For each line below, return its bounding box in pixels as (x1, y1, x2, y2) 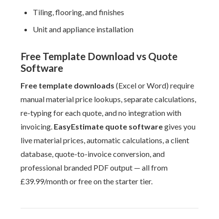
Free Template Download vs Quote (21, 50, 178, 62)
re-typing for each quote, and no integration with (21, 108, 182, 117)
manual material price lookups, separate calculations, (21, 94, 197, 104)
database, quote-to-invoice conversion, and (21, 149, 165, 158)
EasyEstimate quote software (54, 122, 163, 131)
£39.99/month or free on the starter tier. (21, 176, 153, 186)
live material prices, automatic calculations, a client (21, 135, 190, 145)
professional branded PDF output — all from (21, 163, 168, 172)
